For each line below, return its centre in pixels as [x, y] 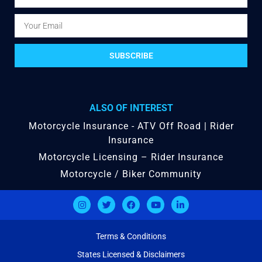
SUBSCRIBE [131, 56]
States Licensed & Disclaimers [131, 255]
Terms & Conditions [131, 237]
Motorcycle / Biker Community [131, 174]
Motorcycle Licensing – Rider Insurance [131, 157]
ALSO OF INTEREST [131, 108]
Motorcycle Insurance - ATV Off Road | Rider [131, 126]
